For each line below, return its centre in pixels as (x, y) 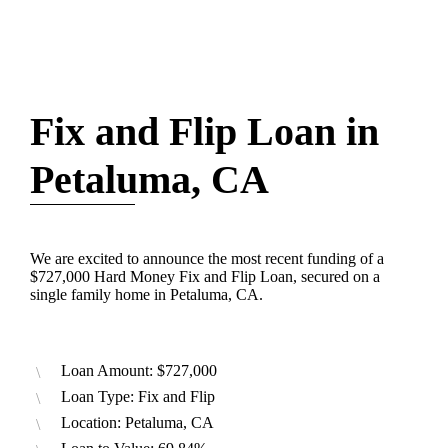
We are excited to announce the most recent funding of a (207, 259)
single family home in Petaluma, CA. (148, 295)
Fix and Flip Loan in (204, 132)
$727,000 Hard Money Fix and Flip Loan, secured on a (205, 277)
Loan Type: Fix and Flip (138, 397)
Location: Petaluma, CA (137, 423)
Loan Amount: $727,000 (139, 371)
